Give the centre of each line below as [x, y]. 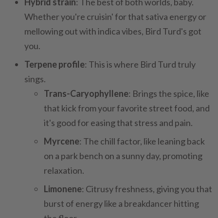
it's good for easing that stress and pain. [118, 123]
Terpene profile [54, 64]
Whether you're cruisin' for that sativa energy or [115, 17]
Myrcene [62, 141]
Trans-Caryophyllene [86, 93]
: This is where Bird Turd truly [140, 64]
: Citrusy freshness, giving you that [147, 189]
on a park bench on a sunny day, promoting [123, 156]
